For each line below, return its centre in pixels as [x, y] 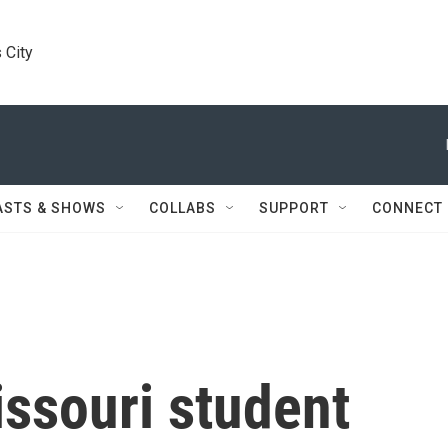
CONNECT [407, 208]
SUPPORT [294, 208]
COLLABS [182, 208]
